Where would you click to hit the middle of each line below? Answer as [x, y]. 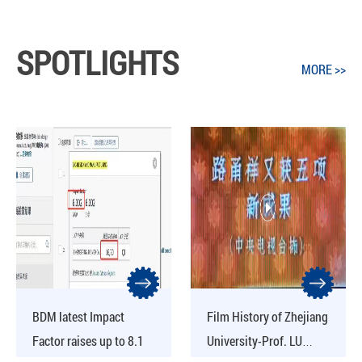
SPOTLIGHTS [97, 62]
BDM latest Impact [78, 316]
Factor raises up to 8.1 [88, 340]
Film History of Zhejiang [268, 316]
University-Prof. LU [255, 340]
